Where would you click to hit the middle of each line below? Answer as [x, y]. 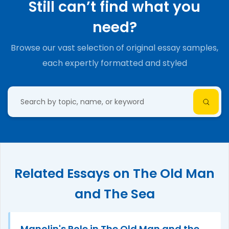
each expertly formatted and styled [114, 63]
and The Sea [114, 194]
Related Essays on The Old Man [114, 174]
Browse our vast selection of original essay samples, [114, 48]
